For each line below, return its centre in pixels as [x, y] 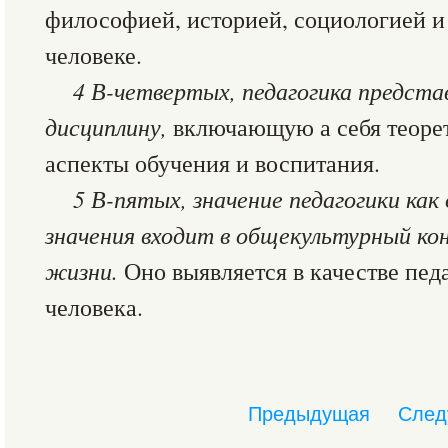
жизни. [84, 270]
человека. [94, 307]
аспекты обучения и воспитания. [212, 163]
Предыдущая [309, 414]
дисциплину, [109, 126]
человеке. [93, 55]
